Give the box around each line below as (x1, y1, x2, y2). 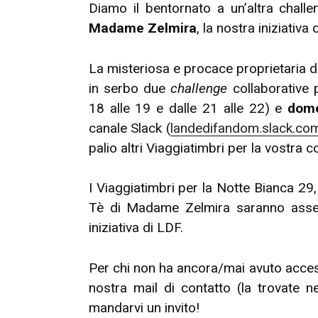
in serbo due (88, 79, 171, 97)
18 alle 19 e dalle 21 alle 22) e (88, 99, 288, 116)
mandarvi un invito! (88, 300, 199, 317)
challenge (170, 79, 228, 97)
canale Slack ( (88, 119, 170, 136)
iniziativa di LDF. (88, 219, 183, 236)
